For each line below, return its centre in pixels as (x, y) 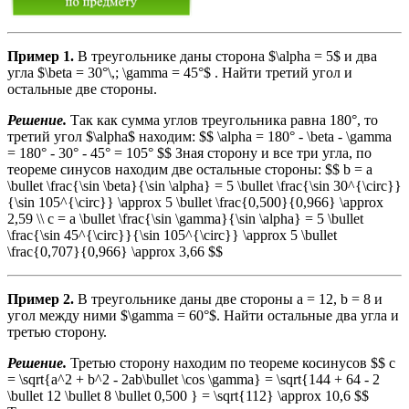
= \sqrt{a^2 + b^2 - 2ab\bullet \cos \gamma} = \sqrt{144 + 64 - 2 (194, 379)
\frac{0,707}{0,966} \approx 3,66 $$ (115, 251)
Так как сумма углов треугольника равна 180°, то (222, 120)
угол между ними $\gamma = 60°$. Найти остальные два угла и (203, 315)
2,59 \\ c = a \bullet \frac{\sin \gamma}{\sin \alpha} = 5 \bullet (185, 218)
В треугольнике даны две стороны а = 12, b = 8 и (228, 299)
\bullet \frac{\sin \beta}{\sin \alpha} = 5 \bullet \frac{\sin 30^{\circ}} (204, 185)
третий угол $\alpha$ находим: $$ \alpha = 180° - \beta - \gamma (199, 136)
